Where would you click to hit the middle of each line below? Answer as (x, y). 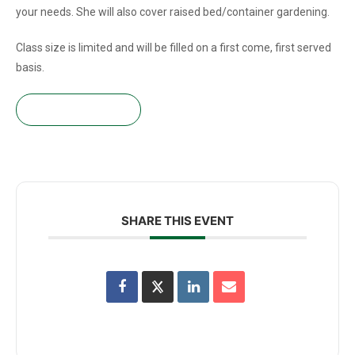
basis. (30, 67)
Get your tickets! (78, 109)
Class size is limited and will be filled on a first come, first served (174, 47)
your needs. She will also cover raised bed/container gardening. (173, 11)
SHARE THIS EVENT (177, 220)
